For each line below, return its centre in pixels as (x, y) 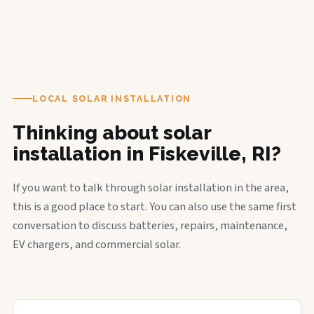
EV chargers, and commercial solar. (97, 244)
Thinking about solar (112, 132)
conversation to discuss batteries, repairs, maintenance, (150, 225)
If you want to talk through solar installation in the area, (151, 187)
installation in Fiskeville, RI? (147, 153)
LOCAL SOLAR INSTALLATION (112, 98)
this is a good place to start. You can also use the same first (155, 206)
